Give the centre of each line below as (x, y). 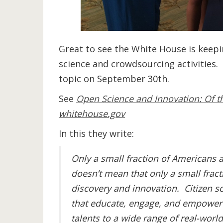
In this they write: (96, 133)
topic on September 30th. (114, 79)
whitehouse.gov (92, 113)
